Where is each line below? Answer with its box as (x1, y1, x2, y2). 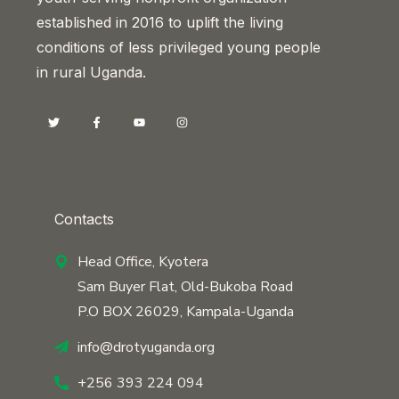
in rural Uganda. (37, 62, 146, 81)
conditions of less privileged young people (37, 37, 321, 56)
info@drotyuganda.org (77, 337, 215, 357)
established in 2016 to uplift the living (37, 12, 283, 31)
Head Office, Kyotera (77, 251, 208, 272)
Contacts (54, 209, 114, 228)
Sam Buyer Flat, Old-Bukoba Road (77, 276, 293, 297)
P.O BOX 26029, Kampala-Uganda (77, 301, 294, 322)
